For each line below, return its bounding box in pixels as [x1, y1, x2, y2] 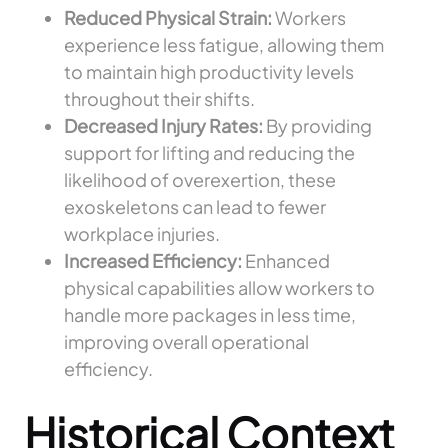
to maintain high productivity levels [64, 60, 354, 84]
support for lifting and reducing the [64, 141, 355, 165]
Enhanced [242, 249, 330, 273]
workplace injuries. [64, 222, 220, 246]
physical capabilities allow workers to [64, 276, 375, 300]
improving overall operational [64, 330, 309, 354]
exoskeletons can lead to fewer [64, 195, 326, 219]
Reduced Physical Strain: [64, 6, 272, 30]
